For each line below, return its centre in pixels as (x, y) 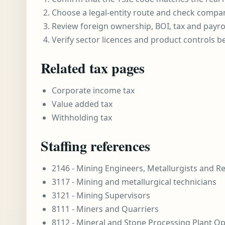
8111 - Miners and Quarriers (105, 209)
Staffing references (95, 146)
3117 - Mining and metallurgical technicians (134, 182)
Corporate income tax (93, 90)
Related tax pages (93, 68)
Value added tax (82, 104)
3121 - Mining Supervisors (101, 195)
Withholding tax (82, 118)
